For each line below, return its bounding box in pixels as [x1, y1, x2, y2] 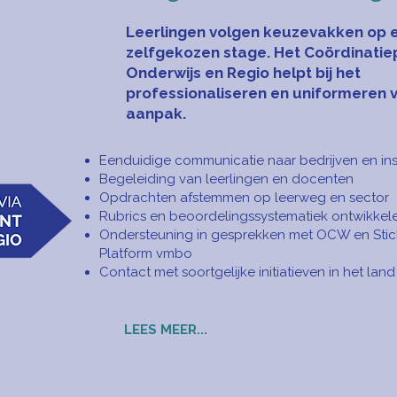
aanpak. [126, 105, 186, 122]
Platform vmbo [99, 245, 192, 261]
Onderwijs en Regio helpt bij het [126, 64, 361, 82]
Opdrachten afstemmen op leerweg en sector [99, 190, 389, 206]
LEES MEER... [123, 322, 207, 338]
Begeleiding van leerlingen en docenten [99, 171, 354, 187]
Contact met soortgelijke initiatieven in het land [99, 264, 395, 280]
